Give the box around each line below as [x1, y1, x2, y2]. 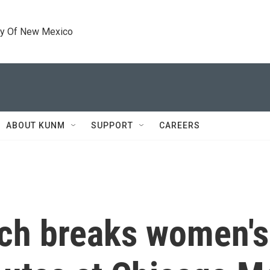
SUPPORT [91, 121, 133, 130]
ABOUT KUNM [6, 121, 65, 130]
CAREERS [159, 121, 200, 130]
